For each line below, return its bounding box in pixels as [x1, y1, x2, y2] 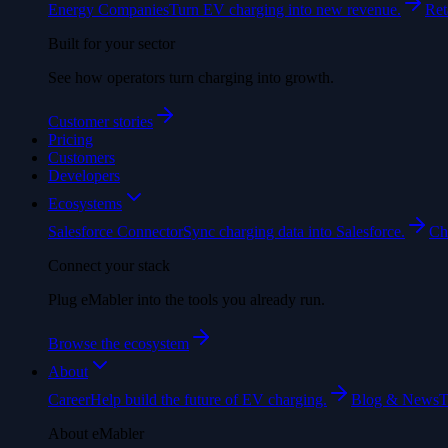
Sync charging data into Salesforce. [183, 223, 405, 240]
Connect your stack [48, 257, 170, 274]
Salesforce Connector [48, 223, 183, 240]
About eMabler [48, 425, 144, 442]
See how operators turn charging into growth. [48, 69, 334, 86]
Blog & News [351, 391, 439, 408]
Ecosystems [48, 195, 122, 212]
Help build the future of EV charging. [90, 391, 327, 408]
